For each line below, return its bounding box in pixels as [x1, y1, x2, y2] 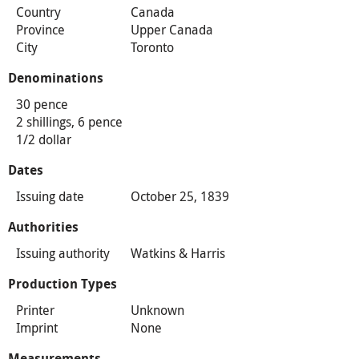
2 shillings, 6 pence [16, 112, 123, 131]
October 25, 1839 [130, 187, 229, 205]
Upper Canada [130, 20, 213, 38]
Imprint [16, 318, 58, 337]
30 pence [16, 95, 68, 113]
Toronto [130, 38, 174, 56]
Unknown [130, 301, 184, 319]
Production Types [8, 276, 117, 292]
